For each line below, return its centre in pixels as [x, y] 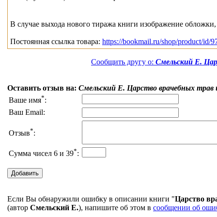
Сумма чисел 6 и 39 [41, 154]
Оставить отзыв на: [43, 88]
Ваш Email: [27, 112]
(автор [19, 208]
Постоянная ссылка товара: [56, 42]
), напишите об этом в [116, 208]
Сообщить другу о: [123, 62]
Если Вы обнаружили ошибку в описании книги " [91, 199]
